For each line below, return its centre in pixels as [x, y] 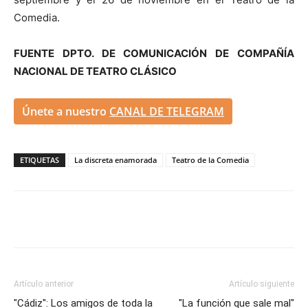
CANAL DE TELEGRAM [167, 112]
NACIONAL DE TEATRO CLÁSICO [95, 71]
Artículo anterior [44, 284]
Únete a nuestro [66, 112]
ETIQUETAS [40, 160]
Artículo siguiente [262, 284]
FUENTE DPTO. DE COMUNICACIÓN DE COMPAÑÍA [154, 54]
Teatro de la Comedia [210, 160]
